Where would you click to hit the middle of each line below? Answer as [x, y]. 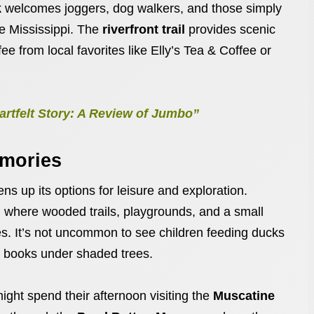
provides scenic [230, 29]
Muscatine [244, 296]
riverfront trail [144, 29]
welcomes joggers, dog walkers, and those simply [142, 8]
